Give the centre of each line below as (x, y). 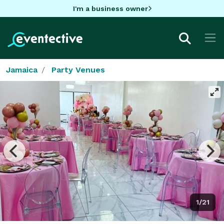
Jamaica (22, 69)
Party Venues (78, 69)
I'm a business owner (110, 8)
